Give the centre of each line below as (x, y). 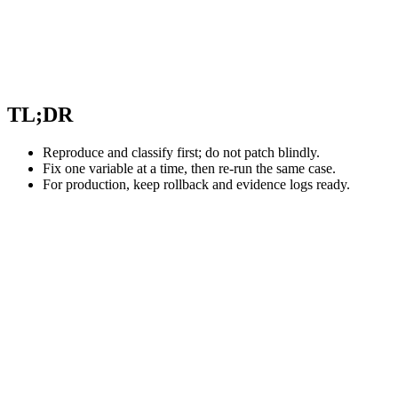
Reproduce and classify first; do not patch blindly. (181, 152)
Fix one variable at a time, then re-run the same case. (189, 168)
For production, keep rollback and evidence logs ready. (196, 184)
